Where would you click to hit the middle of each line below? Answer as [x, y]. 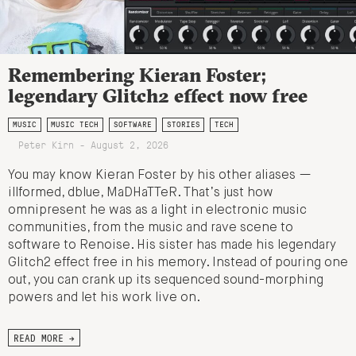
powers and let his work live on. [104, 298]
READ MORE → [44, 338]
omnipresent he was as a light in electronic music [157, 211]
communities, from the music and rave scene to [151, 228]
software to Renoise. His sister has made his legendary [172, 246]
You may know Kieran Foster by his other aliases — [160, 176]
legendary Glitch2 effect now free [158, 96]
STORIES [183, 125]
